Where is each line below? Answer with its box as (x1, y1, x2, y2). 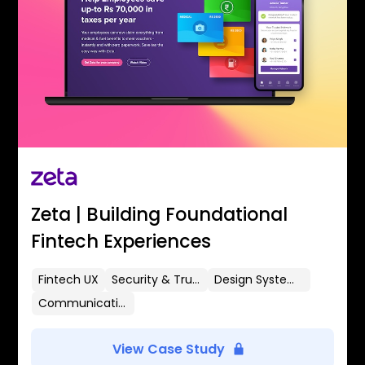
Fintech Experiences (31, 227, 212, 254)
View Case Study (112, 339, 225, 358)
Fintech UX (38, 270, 99, 288)
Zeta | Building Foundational (31, 200, 288, 227)
